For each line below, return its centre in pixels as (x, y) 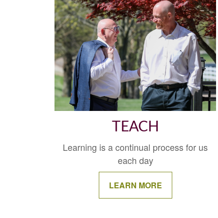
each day (135, 160)
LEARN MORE (135, 185)
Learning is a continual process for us (136, 147)
